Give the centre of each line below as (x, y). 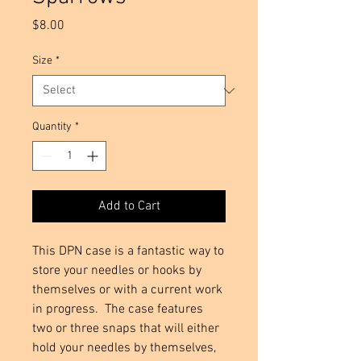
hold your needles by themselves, (124, 349)
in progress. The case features (118, 310)
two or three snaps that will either (126, 329)
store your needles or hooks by (117, 271)
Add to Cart (129, 207)
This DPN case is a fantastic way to (128, 252)
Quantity (52, 127)
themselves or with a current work (127, 290)
